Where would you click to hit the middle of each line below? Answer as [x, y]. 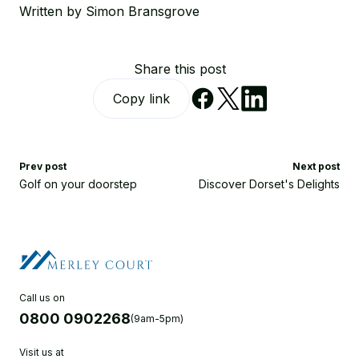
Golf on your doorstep [78, 184]
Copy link [141, 99]
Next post [316, 166]
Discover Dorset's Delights [269, 184]
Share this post [179, 69]
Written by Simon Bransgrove [109, 11]
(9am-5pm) [157, 319]
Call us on [42, 298]
